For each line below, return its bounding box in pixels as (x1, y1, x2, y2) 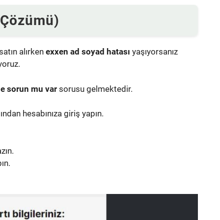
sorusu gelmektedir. (57, 83, 133, 94)
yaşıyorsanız (130, 47, 178, 57)
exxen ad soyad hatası (46, 47, 130, 57)
